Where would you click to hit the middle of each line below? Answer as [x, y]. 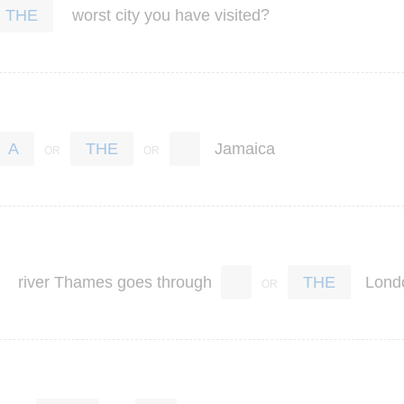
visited [238, 15]
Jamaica [245, 148]
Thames [83, 282]
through [184, 282]
